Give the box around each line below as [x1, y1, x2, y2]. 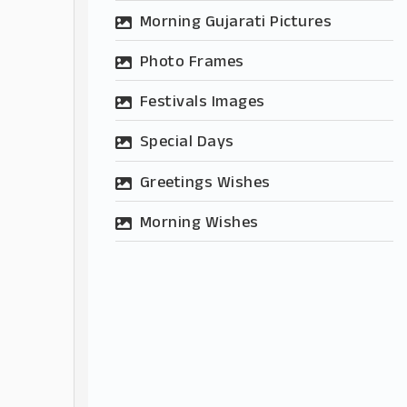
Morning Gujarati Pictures [139, 9, 332, 35]
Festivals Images [139, 90, 265, 116]
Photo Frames [139, 50, 244, 76]
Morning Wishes [139, 210, 259, 236]
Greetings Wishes [139, 170, 271, 196]
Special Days [139, 130, 234, 156]
